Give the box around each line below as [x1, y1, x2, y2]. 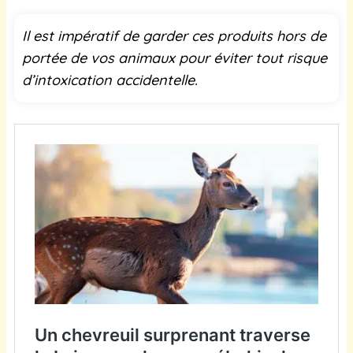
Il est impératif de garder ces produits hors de [22, 26, 326, 45]
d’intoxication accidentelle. [22, 70, 198, 89]
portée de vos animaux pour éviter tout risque [22, 48, 327, 67]
